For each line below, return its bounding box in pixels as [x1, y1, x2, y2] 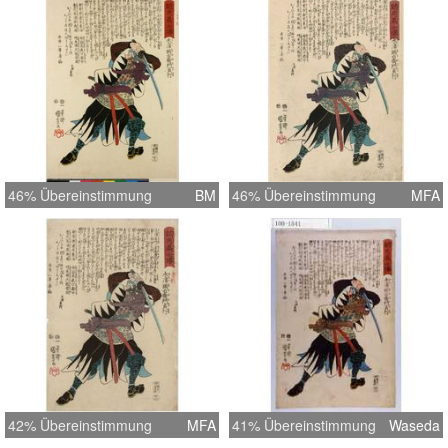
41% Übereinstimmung [232, 414, 376, 435]
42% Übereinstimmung [8, 414, 152, 435]
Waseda [389, 414, 440, 435]
